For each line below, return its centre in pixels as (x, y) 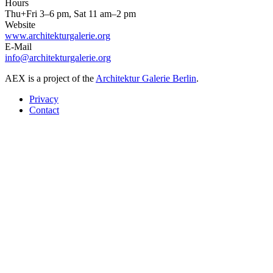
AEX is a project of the (50, 79)
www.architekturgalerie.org (58, 36)
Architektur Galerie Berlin (146, 79)
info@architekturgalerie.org (58, 58)
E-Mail (18, 47)
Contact (44, 110)
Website (20, 25)
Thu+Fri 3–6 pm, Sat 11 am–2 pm (70, 14)
